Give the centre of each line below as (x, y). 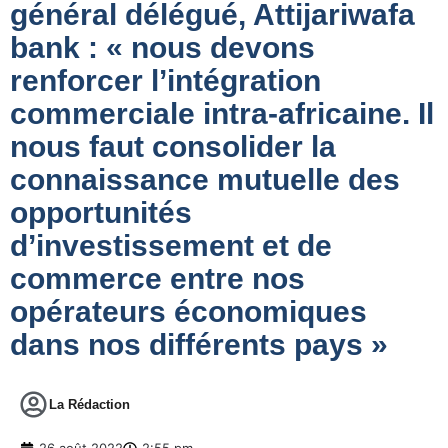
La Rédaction (89, 405)
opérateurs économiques (188, 312)
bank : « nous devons (162, 48)
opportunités (101, 213)
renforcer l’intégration (165, 81)
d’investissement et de (171, 246)
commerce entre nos (157, 279)
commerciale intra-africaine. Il (222, 114)
